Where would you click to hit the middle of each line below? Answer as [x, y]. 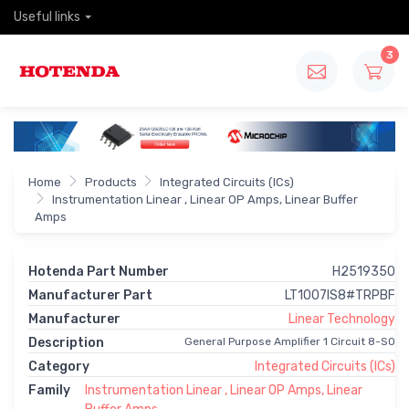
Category [59, 367]
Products [110, 183]
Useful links [47, 17]
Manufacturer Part [90, 296]
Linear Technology [342, 320]
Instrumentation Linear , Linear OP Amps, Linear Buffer [204, 200]
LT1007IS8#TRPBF [340, 296]
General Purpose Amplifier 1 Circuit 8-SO [290, 342]
